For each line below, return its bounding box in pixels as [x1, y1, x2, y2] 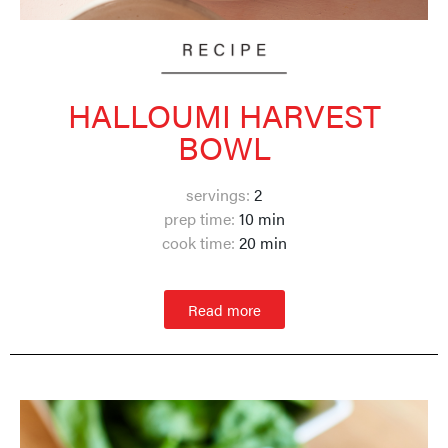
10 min [234, 207, 285, 231]
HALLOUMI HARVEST [67, 92, 381, 138]
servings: [186, 183, 250, 207]
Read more [187, 298, 261, 320]
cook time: [161, 231, 235, 255]
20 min [234, 231, 287, 255]
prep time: [163, 207, 235, 231]
